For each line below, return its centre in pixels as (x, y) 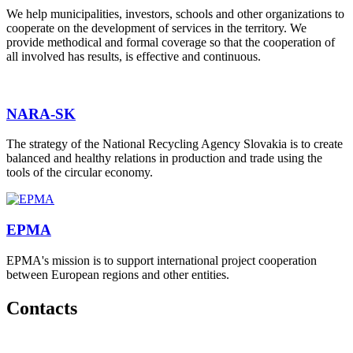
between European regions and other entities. (118, 274)
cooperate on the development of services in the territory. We (156, 28)
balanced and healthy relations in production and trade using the (164, 158)
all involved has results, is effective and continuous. (134, 56)
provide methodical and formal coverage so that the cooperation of (171, 42)
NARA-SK (41, 113)
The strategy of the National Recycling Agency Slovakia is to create (175, 144)
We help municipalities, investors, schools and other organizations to (175, 13)
